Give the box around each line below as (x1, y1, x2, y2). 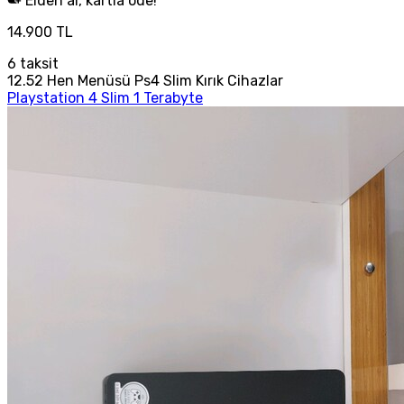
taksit (16, 54, 59, 72)
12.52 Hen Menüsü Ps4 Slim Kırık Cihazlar (7, 71, 283, 89)
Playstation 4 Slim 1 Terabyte (7, 88, 203, 106)
